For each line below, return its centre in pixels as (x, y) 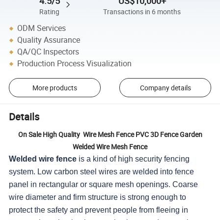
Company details (165, 88)
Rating (50, 12)
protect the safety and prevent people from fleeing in (99, 210)
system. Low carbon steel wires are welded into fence (102, 172)
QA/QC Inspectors (48, 52)
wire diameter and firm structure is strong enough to (98, 197)
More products (55, 88)
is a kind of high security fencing (134, 159)
